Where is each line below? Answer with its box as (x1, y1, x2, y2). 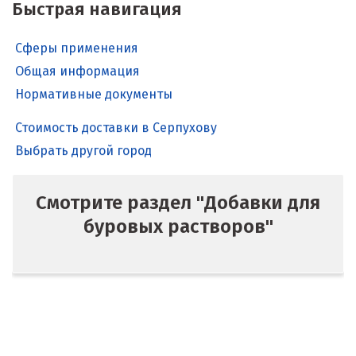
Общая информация (15, 64, 140, 79)
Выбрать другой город (15, 133, 152, 148)
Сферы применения (15, 41, 138, 56)
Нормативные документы (15, 87, 172, 102)
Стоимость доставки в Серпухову (15, 110, 217, 125)
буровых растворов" (83, 215, 273, 238)
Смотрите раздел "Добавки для (36, 192, 320, 214)
